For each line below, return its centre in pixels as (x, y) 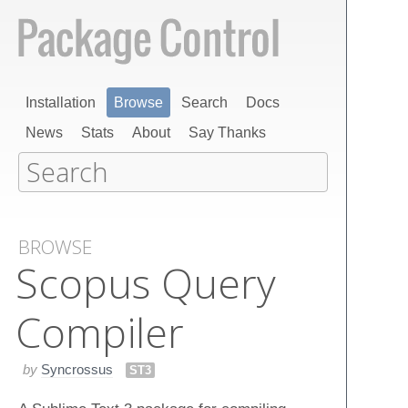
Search (204, 102)
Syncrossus (77, 369)
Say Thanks (227, 133)
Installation (61, 102)
